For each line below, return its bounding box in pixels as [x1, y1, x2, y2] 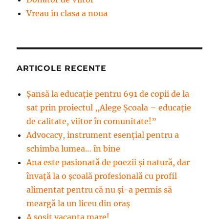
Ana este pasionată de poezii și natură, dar [26, 157, 190, 167]
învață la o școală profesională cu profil [26, 171, 177, 181]
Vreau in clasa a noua [26, 8, 108, 18]
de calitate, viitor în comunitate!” [26, 116, 157, 126]
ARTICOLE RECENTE [17, 63, 107, 73]
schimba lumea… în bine [26, 143, 121, 153]
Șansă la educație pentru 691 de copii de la [26, 88, 190, 99]
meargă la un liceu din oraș [26, 198, 131, 208]
